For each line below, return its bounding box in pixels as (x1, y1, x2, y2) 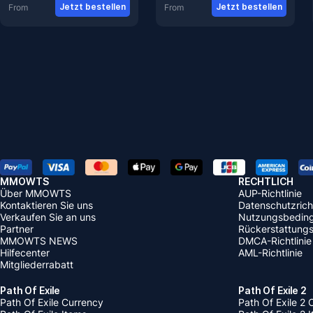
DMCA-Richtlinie (238, 234, 312, 247)
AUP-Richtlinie (238, 187, 302, 199)
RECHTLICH (238, 175, 293, 187)
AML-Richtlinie (238, 246, 303, 259)
